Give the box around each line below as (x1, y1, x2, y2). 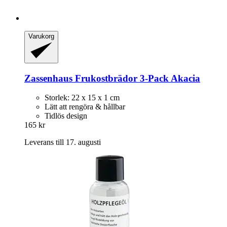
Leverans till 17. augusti (24, 138, 101, 147)
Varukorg (28, 32, 54, 41)
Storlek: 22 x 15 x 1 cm (45, 93, 120, 102)
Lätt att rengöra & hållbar (45, 102, 125, 111)
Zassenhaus (24, 72, 72, 84)
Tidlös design (45, 111, 87, 121)
